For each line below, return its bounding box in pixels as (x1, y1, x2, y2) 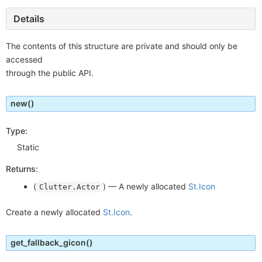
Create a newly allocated (6, 207, 103, 218)
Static (17, 142, 40, 153)
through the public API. (6, 68, 94, 78)
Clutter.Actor (39, 182, 101, 192)
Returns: (6, 164, 38, 174)
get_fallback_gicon (11, 237, 86, 248)
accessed (6, 54, 43, 64)
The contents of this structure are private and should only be (6, 41, 237, 51)
